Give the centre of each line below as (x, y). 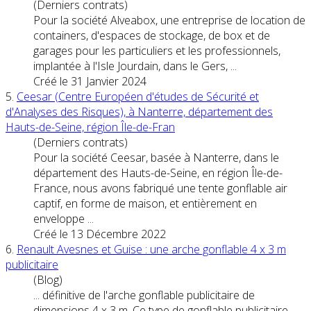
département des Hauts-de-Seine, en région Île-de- (158, 173)
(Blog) (48, 279)
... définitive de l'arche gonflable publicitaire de (144, 295)
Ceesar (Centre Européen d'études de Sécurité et (138, 96)
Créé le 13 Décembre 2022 (100, 234)
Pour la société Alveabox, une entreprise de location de (169, 20)
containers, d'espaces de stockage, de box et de (152, 35)
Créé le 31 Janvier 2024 (90, 81)
